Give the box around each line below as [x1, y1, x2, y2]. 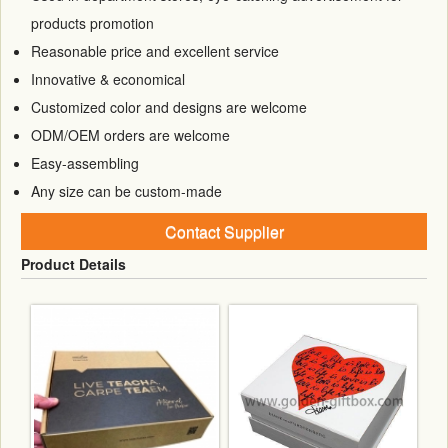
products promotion [31, 12, 154, 33]
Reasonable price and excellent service [31, 40, 279, 61]
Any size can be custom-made [31, 180, 222, 201]
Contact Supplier [164, 219, 284, 243]
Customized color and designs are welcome [31, 96, 307, 117]
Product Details [21, 253, 126, 274]
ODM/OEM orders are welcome [31, 124, 230, 145]
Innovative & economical [31, 68, 185, 89]
